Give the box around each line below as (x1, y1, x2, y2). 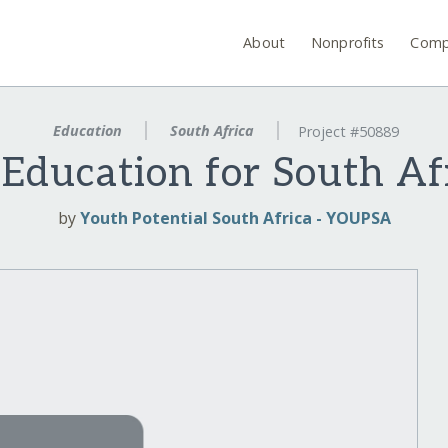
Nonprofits (311, 32, 385, 52)
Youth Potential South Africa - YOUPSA (79, 207, 391, 230)
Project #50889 (297, 122, 399, 142)
